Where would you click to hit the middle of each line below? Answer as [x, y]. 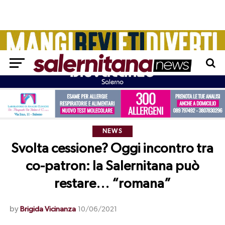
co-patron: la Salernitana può [112, 167]
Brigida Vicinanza [48, 209]
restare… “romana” [112, 184]
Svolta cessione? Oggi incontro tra [113, 149]
